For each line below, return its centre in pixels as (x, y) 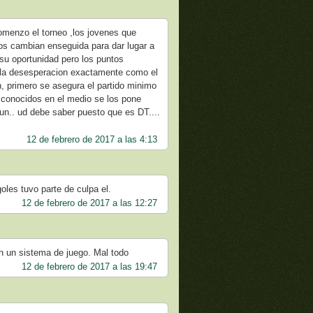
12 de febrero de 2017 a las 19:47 (89, 267)
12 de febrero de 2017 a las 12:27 (89, 203)
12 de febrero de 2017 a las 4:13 (92, 139)
